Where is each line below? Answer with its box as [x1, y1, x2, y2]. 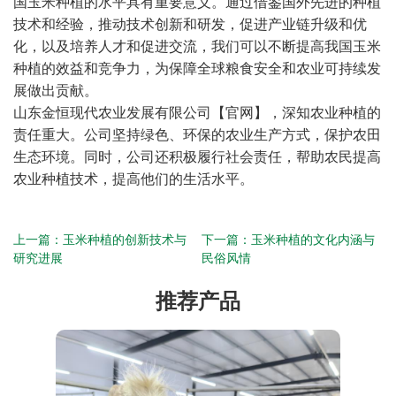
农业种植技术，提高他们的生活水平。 [13, 169, 254, 188]
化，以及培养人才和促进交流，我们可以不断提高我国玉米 [13, 36, 381, 56]
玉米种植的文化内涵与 [251, 231, 376, 247]
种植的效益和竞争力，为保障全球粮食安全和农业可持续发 [13, 58, 381, 78]
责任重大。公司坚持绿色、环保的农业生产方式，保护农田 [13, 125, 381, 144]
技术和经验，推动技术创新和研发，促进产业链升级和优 [13, 14, 367, 34]
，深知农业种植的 [268, 103, 381, 122]
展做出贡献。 [13, 80, 98, 100]
